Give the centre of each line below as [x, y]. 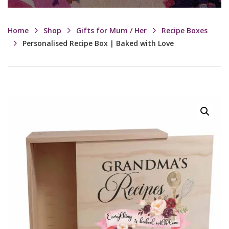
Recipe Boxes [185, 30]
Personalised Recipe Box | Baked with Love [98, 43]
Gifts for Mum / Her [111, 30]
